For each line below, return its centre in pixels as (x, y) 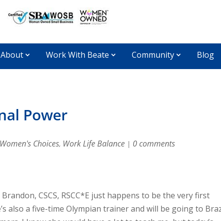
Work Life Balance (94, 144)
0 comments (154, 144)
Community (153, 55)
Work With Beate (77, 55)
